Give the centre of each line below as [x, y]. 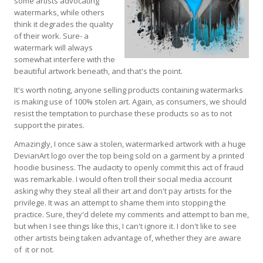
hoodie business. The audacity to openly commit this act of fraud [129, 167]
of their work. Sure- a [51, 36]
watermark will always [53, 47]
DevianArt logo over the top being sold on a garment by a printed [129, 155]
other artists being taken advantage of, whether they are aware [128, 237]
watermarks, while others [59, 12]
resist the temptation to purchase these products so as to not [123, 113]
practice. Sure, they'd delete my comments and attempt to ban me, [131, 214]
